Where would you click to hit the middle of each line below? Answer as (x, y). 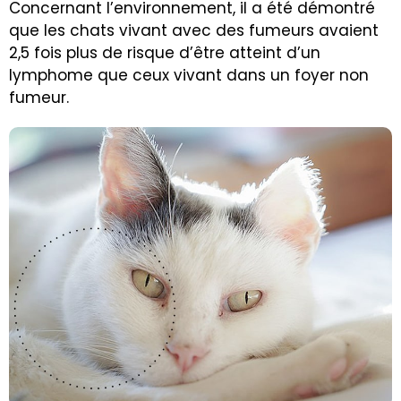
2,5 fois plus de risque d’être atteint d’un (165, 53)
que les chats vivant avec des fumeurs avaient (194, 31)
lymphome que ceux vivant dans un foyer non (189, 76)
